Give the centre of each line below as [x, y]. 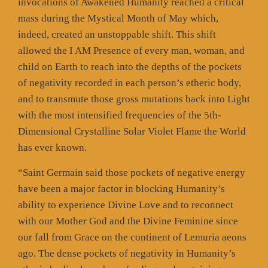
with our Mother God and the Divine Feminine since [128, 221]
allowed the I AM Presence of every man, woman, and [131, 50]
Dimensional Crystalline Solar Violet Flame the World [132, 131]
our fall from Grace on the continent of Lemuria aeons [132, 237]
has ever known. [52, 147]
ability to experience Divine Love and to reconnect [126, 205]
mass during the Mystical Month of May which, [118, 18]
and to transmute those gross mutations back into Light [134, 99]
